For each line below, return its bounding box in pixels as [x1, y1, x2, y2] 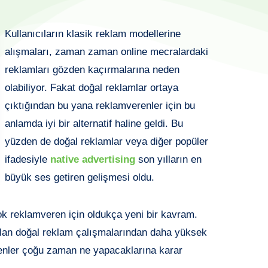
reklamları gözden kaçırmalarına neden [5, 63, 179, 75]
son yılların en [135, 153, 202, 165]
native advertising [50, 153, 135, 165]
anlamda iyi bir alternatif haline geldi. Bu [5, 117, 183, 129]
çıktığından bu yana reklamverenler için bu [5, 99, 195, 111]
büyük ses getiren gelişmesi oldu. [5, 171, 154, 183]
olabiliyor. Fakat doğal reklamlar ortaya [5, 81, 178, 93]
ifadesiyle [5, 153, 50, 165]
